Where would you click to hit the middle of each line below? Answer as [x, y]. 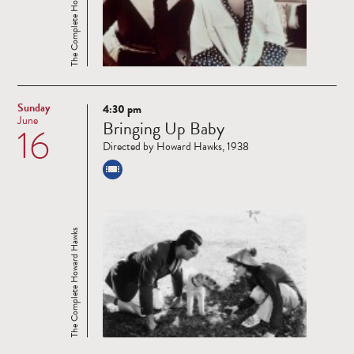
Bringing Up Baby [164, 129]
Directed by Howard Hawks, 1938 [176, 147]
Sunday [34, 108]
